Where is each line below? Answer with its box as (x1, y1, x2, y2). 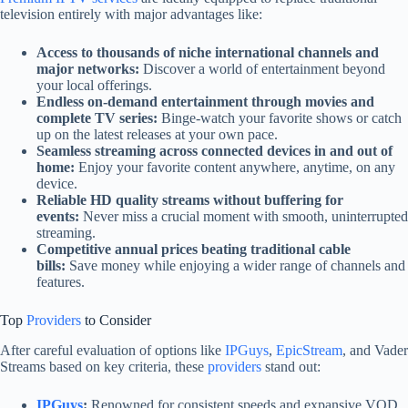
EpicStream (276, 342, 342, 359)
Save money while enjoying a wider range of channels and (66, 258, 405, 274)
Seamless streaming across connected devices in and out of (36, 143, 393, 159)
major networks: (36, 61, 139, 77)
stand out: (261, 359, 321, 375)
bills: (36, 258, 66, 274)
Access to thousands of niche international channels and (36, 45, 379, 61)
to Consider (81, 312, 151, 329)
